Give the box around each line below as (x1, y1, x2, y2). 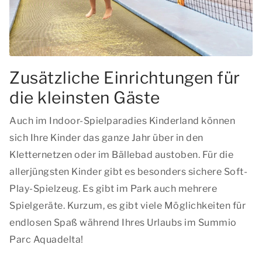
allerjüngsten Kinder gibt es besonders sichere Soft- (9, 166, 247, 177)
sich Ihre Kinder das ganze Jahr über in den (9, 132, 204, 143)
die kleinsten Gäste (9, 88, 160, 108)
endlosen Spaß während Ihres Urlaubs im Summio (9, 217, 237, 228)
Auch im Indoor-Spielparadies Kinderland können (9, 115, 235, 126)
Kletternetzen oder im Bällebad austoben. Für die (9, 149, 233, 160)
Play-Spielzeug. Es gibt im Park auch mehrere (9, 183, 217, 194)
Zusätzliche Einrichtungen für (9, 68, 240, 88)
